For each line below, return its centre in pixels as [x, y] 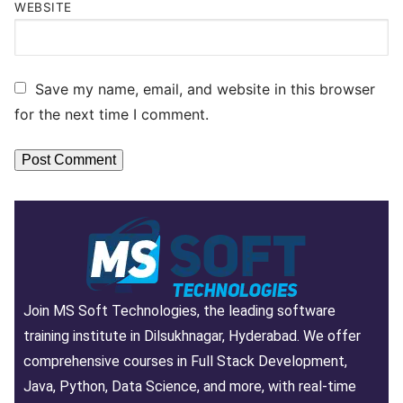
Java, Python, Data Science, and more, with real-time [190, 387]
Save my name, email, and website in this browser [205, 89]
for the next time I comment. [112, 114]
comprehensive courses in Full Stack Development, [185, 362]
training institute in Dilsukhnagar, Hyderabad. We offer [192, 336]
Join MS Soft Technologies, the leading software [179, 311]
